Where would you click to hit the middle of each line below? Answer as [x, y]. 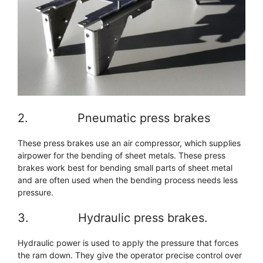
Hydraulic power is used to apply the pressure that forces [128, 243]
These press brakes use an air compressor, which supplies [129, 143]
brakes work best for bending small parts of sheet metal [125, 168]
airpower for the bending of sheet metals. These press [122, 156]
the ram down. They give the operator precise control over [130, 255]
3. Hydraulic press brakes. [113, 218]
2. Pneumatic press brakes [114, 118]
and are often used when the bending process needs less [128, 180]
